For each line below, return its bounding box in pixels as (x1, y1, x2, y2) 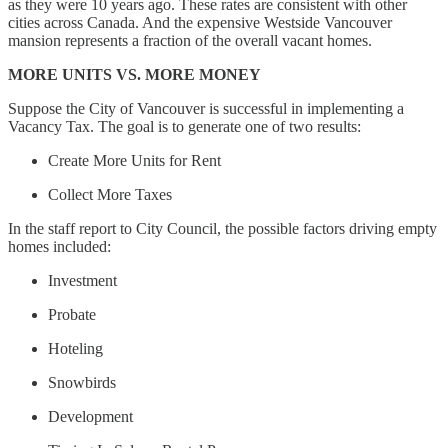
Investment (48, 271, 117, 289)
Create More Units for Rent (48, 151, 221, 169)
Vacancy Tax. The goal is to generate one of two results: (8, 117, 361, 135)
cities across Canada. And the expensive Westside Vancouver (8, 13, 392, 31)
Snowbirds (48, 373, 116, 391)
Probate (48, 305, 96, 323)
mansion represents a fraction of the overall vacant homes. (8, 31, 372, 49)
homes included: (8, 237, 111, 255)
